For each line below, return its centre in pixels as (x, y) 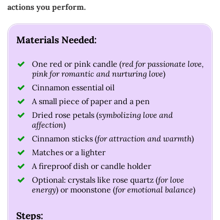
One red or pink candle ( (77, 64)
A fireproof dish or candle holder (92, 166)
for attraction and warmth (144, 139)
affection (48, 125)
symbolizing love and (136, 115)
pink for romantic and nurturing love (97, 74)
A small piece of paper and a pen (91, 101)
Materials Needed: (56, 40)
